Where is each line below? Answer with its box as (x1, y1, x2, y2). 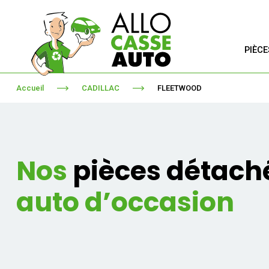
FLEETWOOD (157, 83, 202, 92)
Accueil (16, 83, 44, 92)
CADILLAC (81, 83, 119, 92)
